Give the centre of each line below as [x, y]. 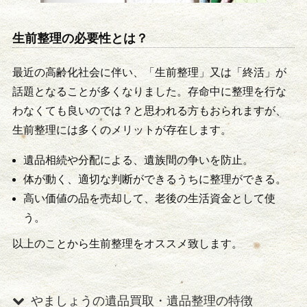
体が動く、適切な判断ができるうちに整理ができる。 [155, 179]
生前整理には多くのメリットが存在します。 [122, 130]
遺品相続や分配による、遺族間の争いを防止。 [138, 160]
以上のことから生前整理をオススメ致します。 [127, 243]
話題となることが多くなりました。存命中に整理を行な [149, 91]
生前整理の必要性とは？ [80, 39]
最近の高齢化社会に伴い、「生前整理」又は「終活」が [149, 72]
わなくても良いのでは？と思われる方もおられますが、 [149, 110]
